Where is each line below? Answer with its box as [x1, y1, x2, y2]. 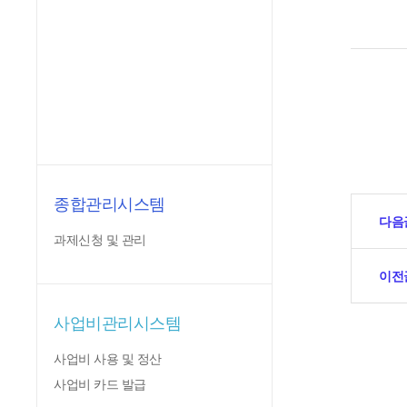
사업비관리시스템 [54, 313, 182, 333]
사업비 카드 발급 [54, 376, 146, 392]
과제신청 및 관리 [54, 232, 146, 248]
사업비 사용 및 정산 [54, 351, 162, 367]
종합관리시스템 [54, 194, 165, 214]
